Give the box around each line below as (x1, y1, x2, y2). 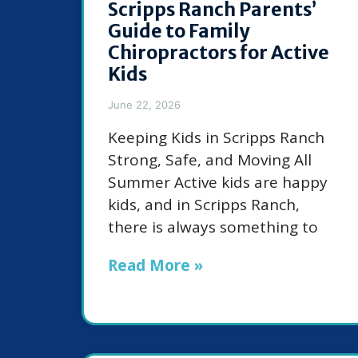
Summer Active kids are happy (108, 172, 328, 193)
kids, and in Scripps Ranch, (108, 194, 300, 216)
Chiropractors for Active (108, 41, 329, 65)
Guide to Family (108, 19, 249, 43)
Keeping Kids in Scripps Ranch (108, 127, 324, 149)
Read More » (108, 255, 203, 276)
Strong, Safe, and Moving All (108, 149, 312, 171)
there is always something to (108, 217, 318, 238)
